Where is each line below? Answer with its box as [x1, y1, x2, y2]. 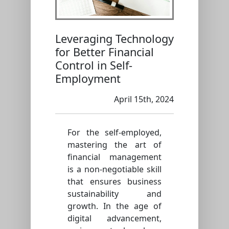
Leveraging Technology [55, 31, 174, 46]
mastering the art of [67, 139, 162, 150]
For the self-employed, [67, 126, 162, 138]
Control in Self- [55, 57, 132, 73]
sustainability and [67, 188, 162, 199]
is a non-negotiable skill [67, 163, 162, 175]
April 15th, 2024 [114, 93, 174, 105]
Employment [55, 71, 121, 86]
